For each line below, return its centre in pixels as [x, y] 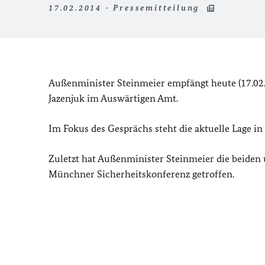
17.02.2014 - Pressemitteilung [126, 8]
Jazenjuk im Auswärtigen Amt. [113, 98]
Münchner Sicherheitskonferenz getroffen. [141, 174]
